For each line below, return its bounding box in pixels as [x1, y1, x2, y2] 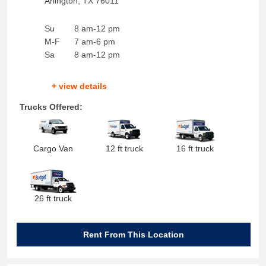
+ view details [51, 81, 107, 91]
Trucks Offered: [19, 102, 83, 112]
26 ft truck [34, 194, 72, 203]
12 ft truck [105, 144, 143, 153]
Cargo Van [33, 144, 74, 153]
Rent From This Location [83, 230, 184, 239]
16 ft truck [176, 144, 214, 153]
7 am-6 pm [74, 37, 115, 46]
